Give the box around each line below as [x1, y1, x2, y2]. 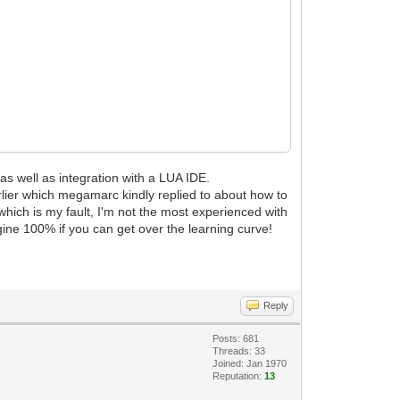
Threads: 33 [212, 346, 266, 356]
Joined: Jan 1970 [212, 358, 287, 369]
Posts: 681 [212, 333, 260, 344]
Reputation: [212, 371, 265, 381]
